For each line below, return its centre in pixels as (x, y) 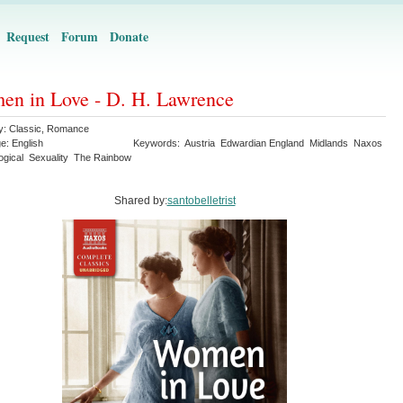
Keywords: (159, 143)
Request (28, 36)
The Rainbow (103, 157)
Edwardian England (262, 143)
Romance (68, 129)
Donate (129, 36)
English (27, 143)
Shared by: (140, 201)
